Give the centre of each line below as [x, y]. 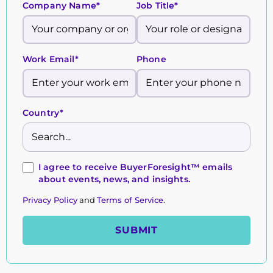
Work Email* [51, 59]
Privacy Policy [50, 200]
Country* [43, 112]
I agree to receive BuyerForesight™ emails [136, 167]
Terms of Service [130, 200]
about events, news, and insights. [114, 179]
